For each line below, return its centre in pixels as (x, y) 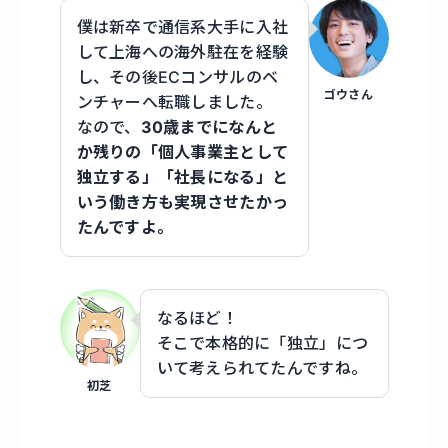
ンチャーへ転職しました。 (174, 101)
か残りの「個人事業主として (182, 151)
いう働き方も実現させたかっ (182, 201)
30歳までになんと (209, 126)
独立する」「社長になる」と (182, 176)
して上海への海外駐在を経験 (182, 51)
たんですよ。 (125, 226)
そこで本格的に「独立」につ (262, 342)
